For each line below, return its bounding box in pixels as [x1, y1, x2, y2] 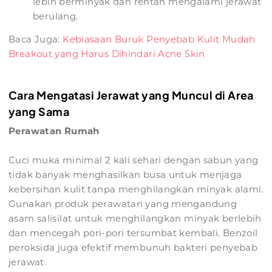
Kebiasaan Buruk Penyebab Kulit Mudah [63, 33, 256, 46]
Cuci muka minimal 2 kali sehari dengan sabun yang [8, 154, 259, 166]
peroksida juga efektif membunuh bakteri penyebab [8, 242, 257, 254]
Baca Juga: [8, 33, 63, 46]
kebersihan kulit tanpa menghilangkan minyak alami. [8, 183, 263, 195]
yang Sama [8, 104, 70, 119]
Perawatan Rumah [8, 125, 100, 137]
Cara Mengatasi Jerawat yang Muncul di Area [8, 88, 254, 103]
